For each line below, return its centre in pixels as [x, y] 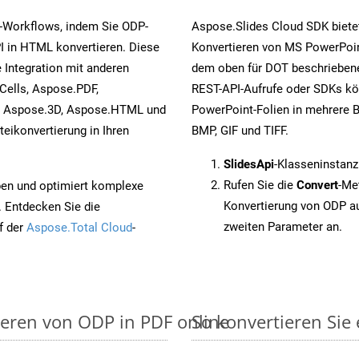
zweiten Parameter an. [283, 226]
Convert [317, 185]
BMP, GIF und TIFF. [240, 130]
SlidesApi [249, 164]
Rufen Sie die [260, 185]
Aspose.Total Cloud [79, 227]
